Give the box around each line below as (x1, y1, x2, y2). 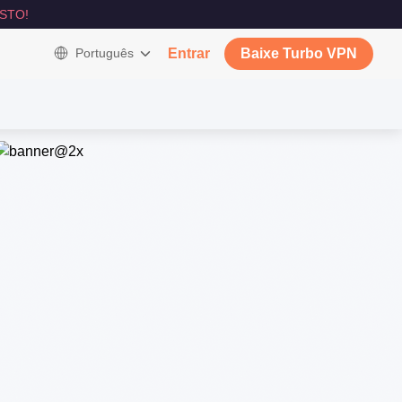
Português (75, 46, 134, 60)
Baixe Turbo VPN (240, 46, 357, 61)
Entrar (168, 46, 210, 61)
